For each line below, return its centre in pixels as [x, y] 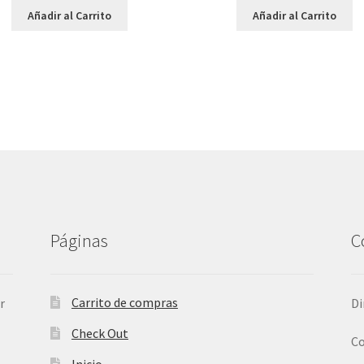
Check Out [100, 333]
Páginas [80, 241]
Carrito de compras [124, 302]
